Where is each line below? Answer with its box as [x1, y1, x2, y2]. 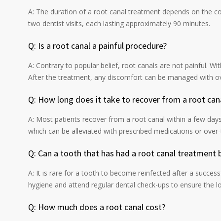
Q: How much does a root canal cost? [28, 201, 167, 213]
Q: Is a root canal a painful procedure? [28, 40, 169, 51]
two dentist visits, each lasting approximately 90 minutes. [28, 19, 210, 28]
